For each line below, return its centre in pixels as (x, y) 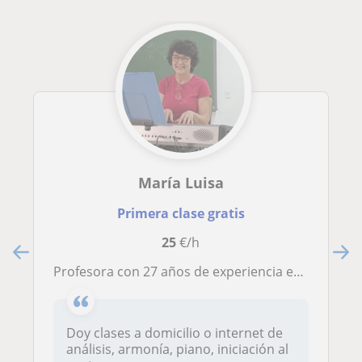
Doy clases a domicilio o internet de (175, 333)
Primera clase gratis (181, 213)
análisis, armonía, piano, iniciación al (92, 349)
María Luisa (181, 182)
